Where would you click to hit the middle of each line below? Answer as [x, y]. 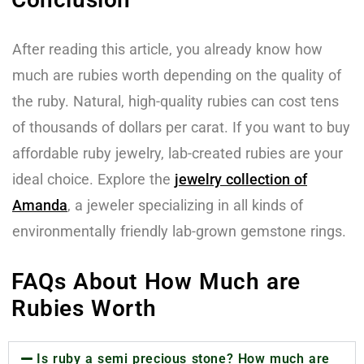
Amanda [40, 205]
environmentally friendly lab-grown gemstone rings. [179, 231]
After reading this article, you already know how [167, 49]
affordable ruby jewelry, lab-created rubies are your [178, 153]
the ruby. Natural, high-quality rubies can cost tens [175, 101]
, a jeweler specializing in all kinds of [185, 205]
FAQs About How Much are [156, 281]
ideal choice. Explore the [93, 179]
